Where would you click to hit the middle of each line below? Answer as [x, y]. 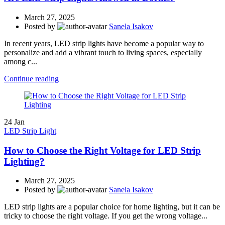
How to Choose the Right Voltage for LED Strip [102, 150]
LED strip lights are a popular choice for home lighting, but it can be [112, 207]
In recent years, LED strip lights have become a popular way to [104, 43]
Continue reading [31, 78]
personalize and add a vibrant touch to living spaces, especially [103, 52]
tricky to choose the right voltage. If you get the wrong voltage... [106, 216]
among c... [21, 61]
